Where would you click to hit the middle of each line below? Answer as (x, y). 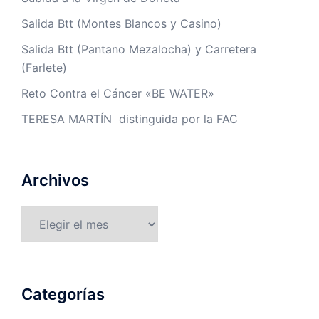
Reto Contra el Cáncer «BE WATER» (118, 94)
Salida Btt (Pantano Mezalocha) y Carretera (139, 49)
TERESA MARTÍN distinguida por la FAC (130, 119)
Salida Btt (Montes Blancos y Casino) (121, 24)
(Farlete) (44, 68)
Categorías (63, 294)
